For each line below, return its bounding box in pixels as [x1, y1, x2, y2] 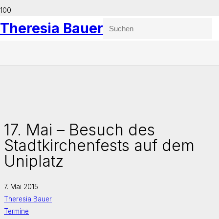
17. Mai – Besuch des [4, 120, 155, 139]
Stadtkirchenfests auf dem [4, 136, 195, 155]
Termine [4, 207, 29, 215]
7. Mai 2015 [4, 182, 38, 191]
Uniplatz [4, 152, 64, 171]
